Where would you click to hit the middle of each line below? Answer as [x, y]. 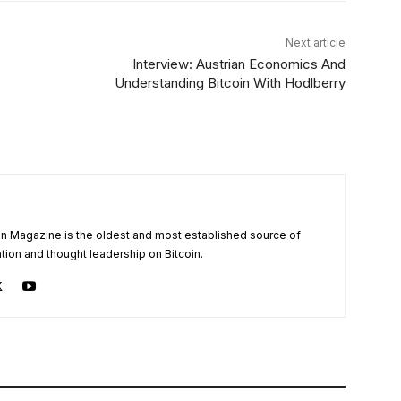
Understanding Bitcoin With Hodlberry [230, 82]
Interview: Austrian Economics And [239, 64]
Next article [315, 42]
